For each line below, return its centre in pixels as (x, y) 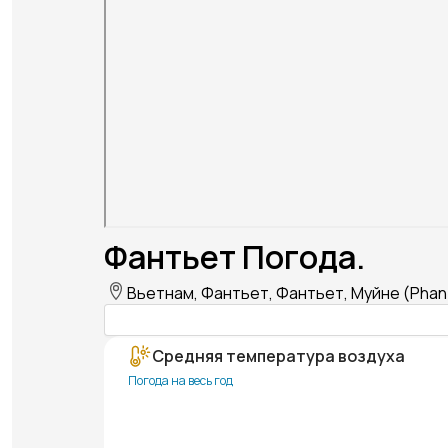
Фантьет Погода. (234, 257)
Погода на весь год (180, 381)
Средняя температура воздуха (278, 356)
